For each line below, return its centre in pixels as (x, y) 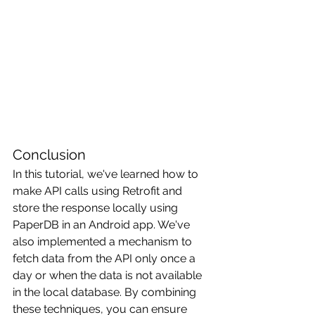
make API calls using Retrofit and (99, 191)
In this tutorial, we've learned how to (107, 174)
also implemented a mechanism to (104, 242)
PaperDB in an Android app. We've (103, 225)
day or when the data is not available (109, 276)
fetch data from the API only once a (105, 259)
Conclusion (49, 155)
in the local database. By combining (106, 292)
